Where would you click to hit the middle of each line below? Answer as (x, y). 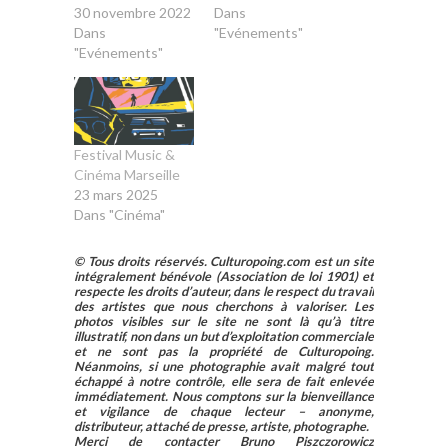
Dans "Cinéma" (119, 215)
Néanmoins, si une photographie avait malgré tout (224, 367)
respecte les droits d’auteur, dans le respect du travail (224, 292)
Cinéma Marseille (127, 175)
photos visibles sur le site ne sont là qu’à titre (224, 322)
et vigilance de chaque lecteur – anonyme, (224, 412)
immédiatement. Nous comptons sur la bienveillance (224, 397)
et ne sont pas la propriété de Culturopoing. (224, 352)
